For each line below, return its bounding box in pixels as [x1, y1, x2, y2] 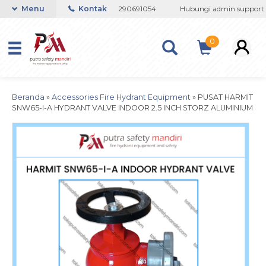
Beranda [12, 93, 45, 102]
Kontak [77, 4, 107, 13]
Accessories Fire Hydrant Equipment [52, 93, 191, 102]
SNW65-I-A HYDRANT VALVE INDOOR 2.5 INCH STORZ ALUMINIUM [12, 103, 253, 112]
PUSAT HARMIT [198, 93, 253, 102]
